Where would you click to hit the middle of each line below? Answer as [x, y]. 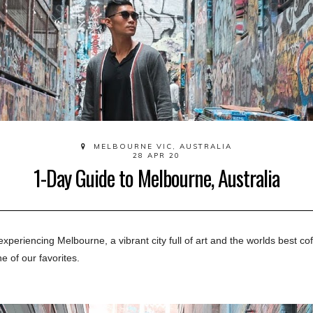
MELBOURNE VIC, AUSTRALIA [161, 147]
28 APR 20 [156, 156]
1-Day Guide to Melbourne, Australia [156, 178]
